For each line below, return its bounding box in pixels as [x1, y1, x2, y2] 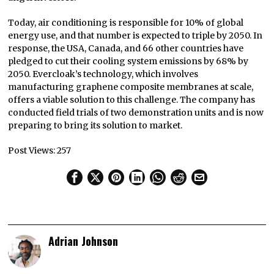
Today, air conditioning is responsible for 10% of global [8, 17, 244, 29]
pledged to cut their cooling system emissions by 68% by [8, 56, 249, 67]
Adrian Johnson [48, 232, 119, 250]
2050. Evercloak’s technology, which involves [8, 68, 199, 80]
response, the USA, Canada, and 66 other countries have [8, 43, 244, 54]
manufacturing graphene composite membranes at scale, [8, 81, 254, 93]
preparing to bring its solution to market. [8, 120, 183, 131]
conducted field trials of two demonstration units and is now [8, 107, 264, 119]
